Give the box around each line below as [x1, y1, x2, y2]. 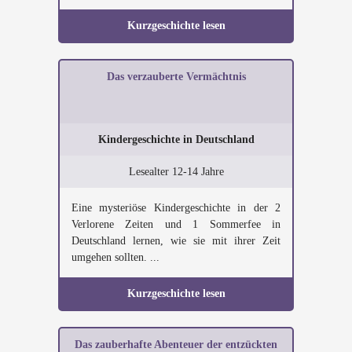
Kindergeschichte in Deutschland [97, 134, 255, 145]
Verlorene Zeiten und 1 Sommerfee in [71, 218, 280, 230]
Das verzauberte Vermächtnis [106, 71, 246, 82]
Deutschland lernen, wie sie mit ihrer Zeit [71, 235, 280, 247]
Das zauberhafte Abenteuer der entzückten [75, 339, 277, 350]
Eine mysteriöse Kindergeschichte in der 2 [71, 202, 280, 214]
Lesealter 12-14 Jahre [128, 166, 224, 178]
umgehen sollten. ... [71, 251, 159, 263]
